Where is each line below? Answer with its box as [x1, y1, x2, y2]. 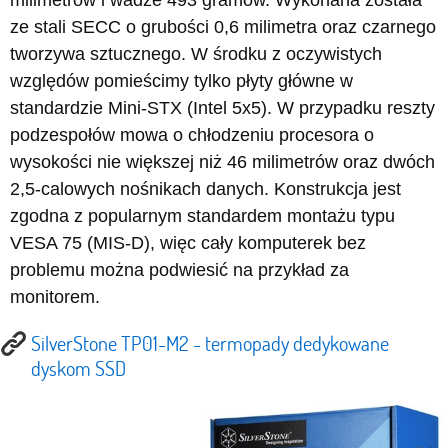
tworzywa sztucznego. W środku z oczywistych [10, 44, 382, 64]
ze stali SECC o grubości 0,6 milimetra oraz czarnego [10, 17, 436, 37]
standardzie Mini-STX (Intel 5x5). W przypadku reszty [10, 98, 435, 118]
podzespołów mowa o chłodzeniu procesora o [10, 125, 374, 145]
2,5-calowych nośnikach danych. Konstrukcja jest [10, 179, 401, 199]
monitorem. [10, 287, 100, 307]
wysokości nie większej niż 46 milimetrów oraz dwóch [10, 152, 435, 172]
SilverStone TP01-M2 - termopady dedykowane [31, 330, 389, 356]
